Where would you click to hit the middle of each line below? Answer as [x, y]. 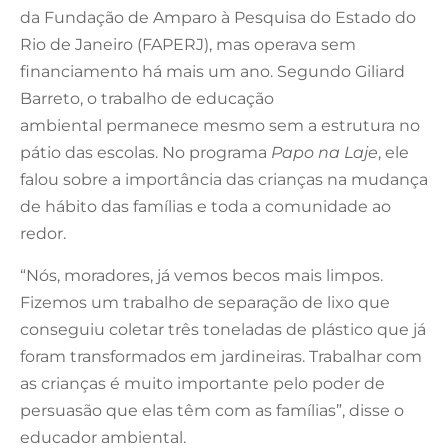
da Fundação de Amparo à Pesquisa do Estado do [218, 17]
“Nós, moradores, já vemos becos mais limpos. [201, 275]
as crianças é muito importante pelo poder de [202, 383]
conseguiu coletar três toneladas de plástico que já [223, 329]
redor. [43, 233]
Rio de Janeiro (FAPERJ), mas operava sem [188, 44]
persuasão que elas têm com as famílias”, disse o [212, 410]
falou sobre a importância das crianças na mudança [224, 179]
